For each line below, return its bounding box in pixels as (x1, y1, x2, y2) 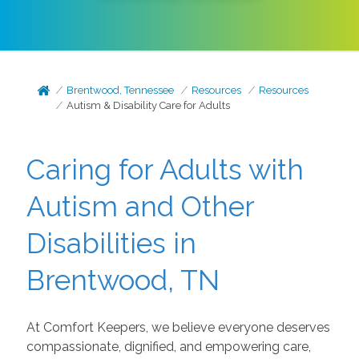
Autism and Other (26, 190, 254, 223)
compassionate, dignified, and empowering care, (26, 338, 311, 354)
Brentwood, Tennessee (67, 84, 175, 96)
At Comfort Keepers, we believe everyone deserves (26, 319, 330, 335)
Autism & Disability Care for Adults (67, 99, 231, 111)
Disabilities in (26, 227, 196, 260)
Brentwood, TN (26, 264, 220, 296)
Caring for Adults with (26, 153, 304, 186)
